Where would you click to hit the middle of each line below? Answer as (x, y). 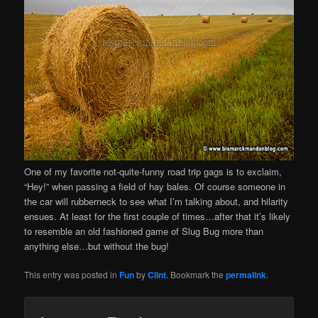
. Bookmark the (196, 275)
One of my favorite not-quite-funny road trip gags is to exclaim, (153, 172)
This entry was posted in (72, 275)
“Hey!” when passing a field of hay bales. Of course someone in (155, 187)
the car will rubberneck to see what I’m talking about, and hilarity (157, 202)
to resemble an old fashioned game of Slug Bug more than (144, 231)
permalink (246, 275)
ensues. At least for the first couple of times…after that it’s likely (158, 216)
